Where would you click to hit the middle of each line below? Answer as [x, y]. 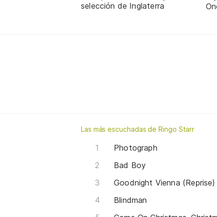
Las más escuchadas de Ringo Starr [138, 129]
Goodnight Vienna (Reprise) [165, 182]
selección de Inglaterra [123, 6]
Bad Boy [130, 165]
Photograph [136, 147]
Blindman [131, 200]
